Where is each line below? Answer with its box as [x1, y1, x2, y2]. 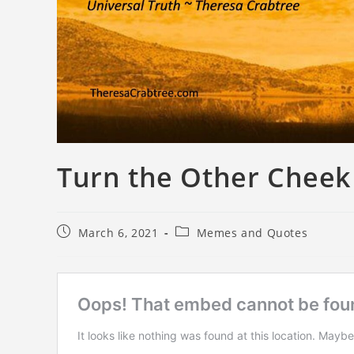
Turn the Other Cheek [57, 158, 351, 195]
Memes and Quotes [196, 224, 308, 240]
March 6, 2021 [77, 224, 159, 240]
